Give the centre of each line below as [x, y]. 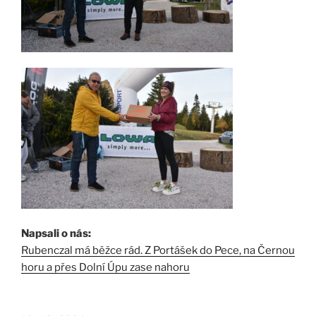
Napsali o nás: [56, 233]
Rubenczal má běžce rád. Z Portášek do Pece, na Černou [158, 250]
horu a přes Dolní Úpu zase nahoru [105, 267]
